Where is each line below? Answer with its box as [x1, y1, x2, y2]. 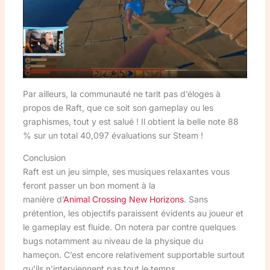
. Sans [183, 193, 208, 204]
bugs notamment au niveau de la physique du [22, 235, 203, 246]
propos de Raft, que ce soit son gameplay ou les [22, 102, 213, 113]
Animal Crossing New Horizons [63, 193, 184, 204]
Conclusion [22, 152, 66, 163]
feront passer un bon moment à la [22, 180, 155, 190]
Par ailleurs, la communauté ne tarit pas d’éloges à [22, 88, 221, 99]
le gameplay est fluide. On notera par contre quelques [22, 221, 236, 232]
